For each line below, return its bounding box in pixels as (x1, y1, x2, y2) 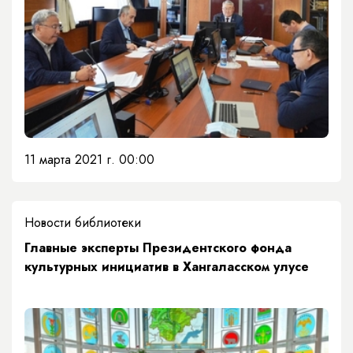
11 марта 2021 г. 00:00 (24, 150, 154, 169)
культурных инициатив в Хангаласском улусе (24, 258, 309, 277)
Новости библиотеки (24, 214, 141, 232)
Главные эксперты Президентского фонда (24, 239, 292, 258)
